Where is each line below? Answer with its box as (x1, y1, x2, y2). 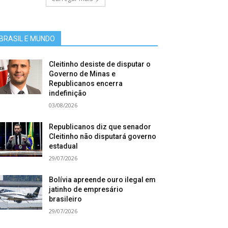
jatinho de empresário (49, 185, 124, 194)
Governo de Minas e (49, 70, 116, 78)
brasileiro (49, 195, 82, 204)
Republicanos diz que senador (49, 123, 152, 131)
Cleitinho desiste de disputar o (49, 60, 151, 69)
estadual (49, 142, 78, 151)
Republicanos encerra (49, 79, 123, 88)
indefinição (49, 89, 87, 98)
